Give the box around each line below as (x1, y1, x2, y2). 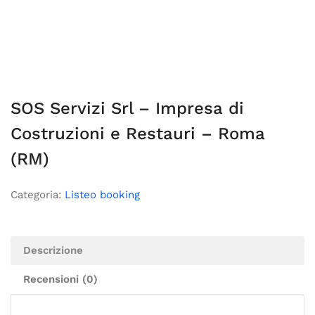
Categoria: (11, 188, 65, 201)
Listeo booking (65, 188, 140, 201)
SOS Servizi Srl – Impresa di (11, 98, 244, 118)
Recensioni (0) (23, 273, 98, 285)
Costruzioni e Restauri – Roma (11, 124, 265, 143)
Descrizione (23, 244, 83, 257)
